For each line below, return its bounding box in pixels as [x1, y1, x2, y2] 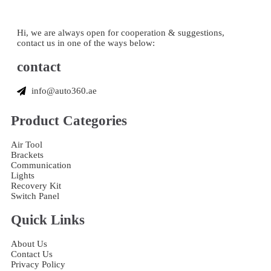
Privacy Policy [11, 260, 65, 270]
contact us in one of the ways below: [17, 38, 155, 48]
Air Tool [11, 140, 42, 150]
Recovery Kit [11, 181, 61, 191]
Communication [11, 160, 71, 171]
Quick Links [11, 212, 85, 228]
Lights [11, 171, 34, 181]
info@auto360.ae [31, 86, 97, 96]
